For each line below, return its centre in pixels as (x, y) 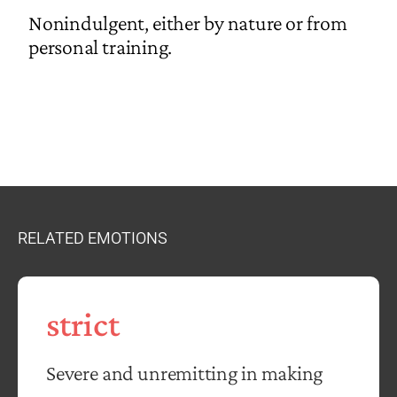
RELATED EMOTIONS (93, 238)
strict (83, 324)
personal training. (101, 47)
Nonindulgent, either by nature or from (188, 23)
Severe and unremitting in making (185, 373)
